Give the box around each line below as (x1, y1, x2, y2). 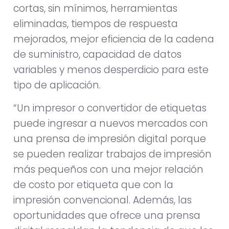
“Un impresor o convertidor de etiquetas (13, 101, 207, 115)
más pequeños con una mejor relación (13, 162, 203, 176)
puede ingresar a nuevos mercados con (13, 116, 208, 130)
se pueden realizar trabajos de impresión (13, 147, 212, 161)
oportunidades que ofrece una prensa (13, 208, 200, 222)
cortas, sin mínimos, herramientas (13, 2, 177, 16)
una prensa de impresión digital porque (13, 131, 206, 146)
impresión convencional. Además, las (13, 193, 192, 207)
